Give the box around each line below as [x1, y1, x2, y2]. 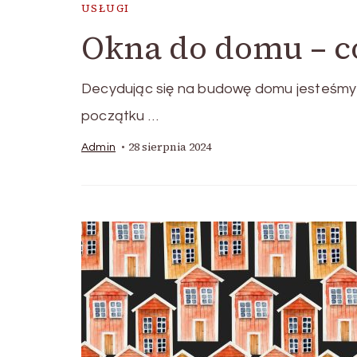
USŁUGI [81, 2, 130, 15]
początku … [81, 108, 159, 124]
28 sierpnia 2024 [128, 139, 211, 155]
